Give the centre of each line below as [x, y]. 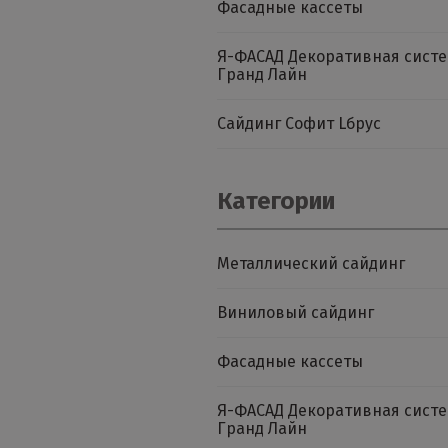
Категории [276, 201]
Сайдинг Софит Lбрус [299, 123]
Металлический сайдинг [311, 263]
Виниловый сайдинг [295, 312]
